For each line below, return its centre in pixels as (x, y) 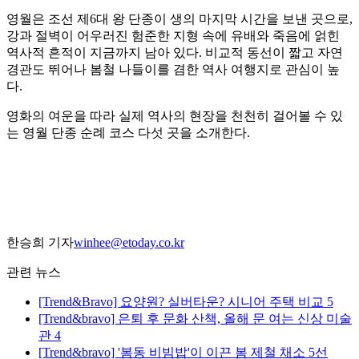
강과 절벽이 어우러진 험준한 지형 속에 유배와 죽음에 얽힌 (173, 36)
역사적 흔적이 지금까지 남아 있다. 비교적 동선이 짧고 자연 (175, 53)
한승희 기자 (40, 243)
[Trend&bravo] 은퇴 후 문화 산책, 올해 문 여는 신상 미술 (195, 319)
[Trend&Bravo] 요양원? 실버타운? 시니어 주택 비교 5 (186, 302)
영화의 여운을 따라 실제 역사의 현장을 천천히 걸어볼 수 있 (175, 116)
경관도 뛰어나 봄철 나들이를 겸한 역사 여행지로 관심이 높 (173, 70)
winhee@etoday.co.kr (129, 243)
